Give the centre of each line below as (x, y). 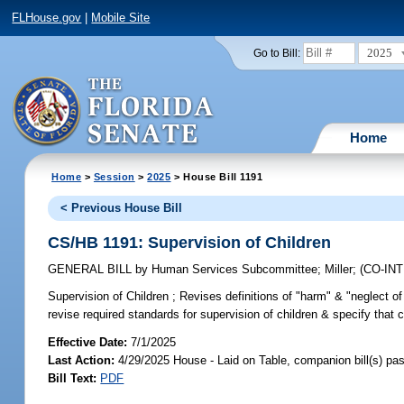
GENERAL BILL (92, 270)
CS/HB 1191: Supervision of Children (190, 242)
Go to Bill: (276, 53)
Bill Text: (73, 378)
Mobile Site (121, 18)
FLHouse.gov (47, 18)
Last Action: (82, 360)
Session (114, 176)
